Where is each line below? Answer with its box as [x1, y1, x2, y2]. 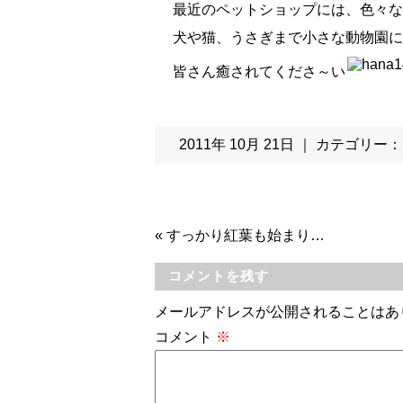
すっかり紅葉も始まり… [166, 228, 325, 243]
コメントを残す [168, 268, 269, 283]
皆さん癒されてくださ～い [173, 64, 345, 79]
